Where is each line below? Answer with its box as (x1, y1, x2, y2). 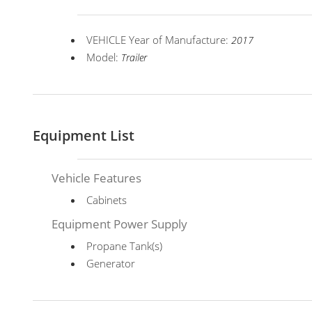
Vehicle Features (52, 170, 142, 186)
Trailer (121, 52, 148, 64)
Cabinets (86, 193, 127, 207)
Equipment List (33, 126, 134, 145)
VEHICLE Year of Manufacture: (86, 33, 232, 47)
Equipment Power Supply (52, 216, 188, 232)
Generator (86, 256, 136, 270)
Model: (86, 50, 122, 64)
